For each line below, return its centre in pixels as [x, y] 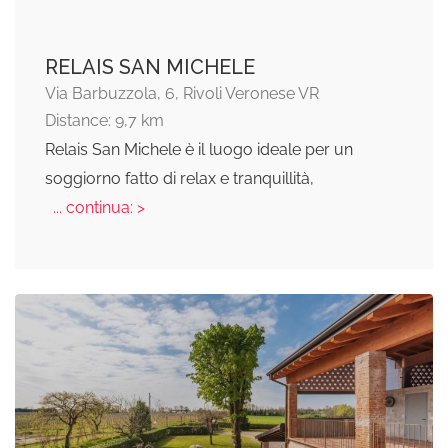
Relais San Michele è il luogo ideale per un [199, 150]
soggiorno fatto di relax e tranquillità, [179, 179]
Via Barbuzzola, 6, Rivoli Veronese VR [182, 94]
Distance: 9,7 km [104, 121]
